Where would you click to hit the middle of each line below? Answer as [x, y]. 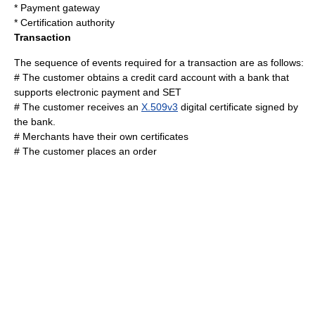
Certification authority [67, 22]
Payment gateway [60, 8]
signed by [275, 107]
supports [35, 92]
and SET [161, 92]
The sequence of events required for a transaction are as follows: [159, 63]
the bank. [35, 122]
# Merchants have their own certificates [101, 136]
